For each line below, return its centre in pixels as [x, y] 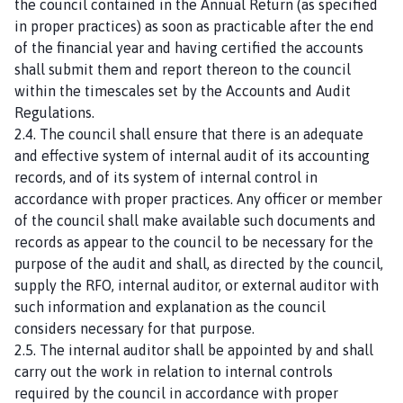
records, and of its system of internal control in [166, 177]
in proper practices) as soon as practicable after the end [194, 26]
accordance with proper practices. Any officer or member [198, 198]
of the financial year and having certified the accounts [189, 47]
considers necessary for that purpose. [134, 328]
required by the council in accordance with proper [176, 393]
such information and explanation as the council [170, 306]
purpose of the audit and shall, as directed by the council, [199, 263]
